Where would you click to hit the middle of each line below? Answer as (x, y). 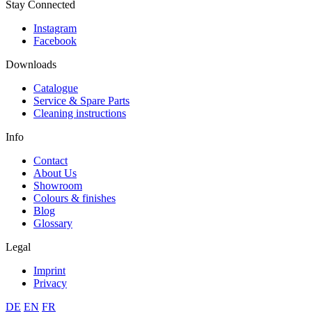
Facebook (55, 40)
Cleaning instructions (80, 113)
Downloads (31, 64)
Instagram (55, 28)
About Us (55, 173)
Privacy (50, 283)
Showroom (58, 185)
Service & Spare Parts (81, 100)
